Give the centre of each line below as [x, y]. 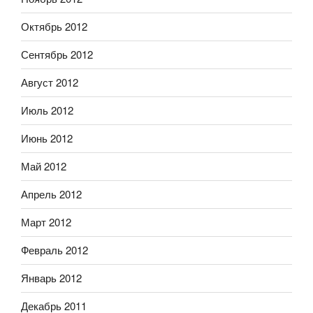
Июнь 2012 [47, 138]
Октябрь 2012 [54, 27]
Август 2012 [50, 82]
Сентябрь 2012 [57, 54]
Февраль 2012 [54, 250]
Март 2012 [46, 222]
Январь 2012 [51, 278]
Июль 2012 [47, 110]
